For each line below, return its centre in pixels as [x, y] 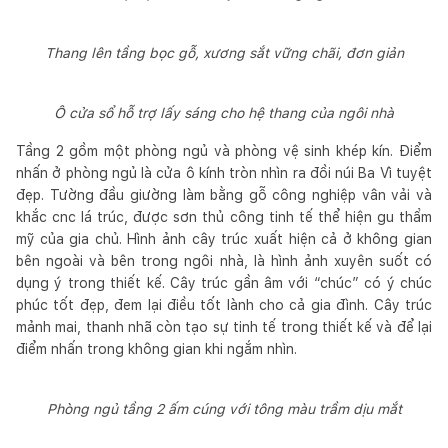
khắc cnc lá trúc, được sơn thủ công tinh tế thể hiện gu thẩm [224, 216]
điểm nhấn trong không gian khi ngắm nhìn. [156, 348]
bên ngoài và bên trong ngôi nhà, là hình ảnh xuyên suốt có [224, 260]
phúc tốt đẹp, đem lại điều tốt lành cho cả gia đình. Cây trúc [224, 304]
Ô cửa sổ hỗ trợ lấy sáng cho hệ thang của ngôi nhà [224, 112]
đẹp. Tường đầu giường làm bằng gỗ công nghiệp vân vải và [224, 194]
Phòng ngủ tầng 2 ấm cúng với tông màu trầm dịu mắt [224, 408]
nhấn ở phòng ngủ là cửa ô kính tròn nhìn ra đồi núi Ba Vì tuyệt [224, 172]
